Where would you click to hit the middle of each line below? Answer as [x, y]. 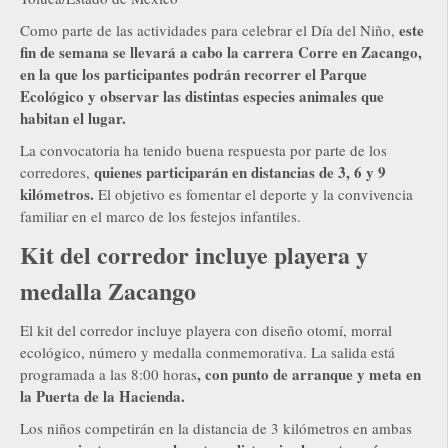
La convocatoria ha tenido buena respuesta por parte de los [203, 149]
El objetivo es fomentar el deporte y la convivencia [253, 193]
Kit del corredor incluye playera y [194, 254]
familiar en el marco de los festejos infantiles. [160, 215]
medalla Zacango [108, 290]
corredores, [57, 171]
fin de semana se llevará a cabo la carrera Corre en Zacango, [221, 51]
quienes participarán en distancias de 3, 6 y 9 [240, 171]
